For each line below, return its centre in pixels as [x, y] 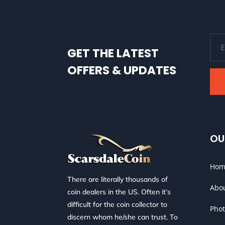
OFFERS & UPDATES [122, 71]
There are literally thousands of [118, 180]
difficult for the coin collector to [118, 205]
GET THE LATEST [113, 53]
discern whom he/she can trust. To [123, 217]
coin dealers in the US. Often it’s [119, 192]
